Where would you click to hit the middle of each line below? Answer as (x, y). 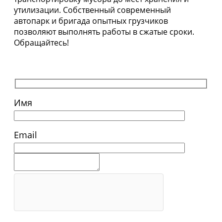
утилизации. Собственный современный (92, 10)
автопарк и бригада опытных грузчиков (91, 21)
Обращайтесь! (41, 43)
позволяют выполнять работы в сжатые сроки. (104, 32)
